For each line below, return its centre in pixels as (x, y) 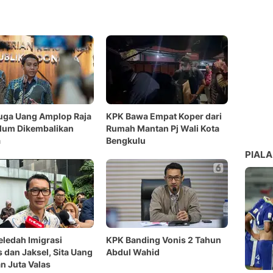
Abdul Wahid (133, 252)
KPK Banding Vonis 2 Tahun (164, 240)
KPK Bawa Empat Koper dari (164, 116)
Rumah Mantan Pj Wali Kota (163, 128)
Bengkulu (126, 140)
